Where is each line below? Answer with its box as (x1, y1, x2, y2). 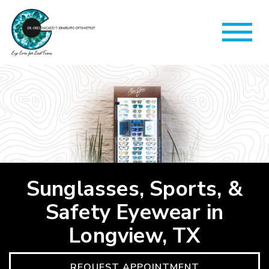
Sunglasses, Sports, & (26, 174, 243, 203)
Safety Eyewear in (45, 198, 224, 226)
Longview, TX (68, 221, 201, 250)
